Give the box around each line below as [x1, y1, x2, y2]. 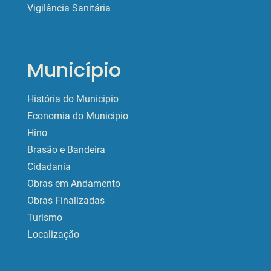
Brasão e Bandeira [27, 144, 105, 156]
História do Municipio [27, 93, 119, 105]
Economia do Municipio [27, 110, 128, 122]
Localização [27, 229, 79, 241]
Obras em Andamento [27, 178, 120, 190]
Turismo [27, 212, 62, 224]
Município [27, 56, 121, 84]
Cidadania [27, 161, 71, 173]
